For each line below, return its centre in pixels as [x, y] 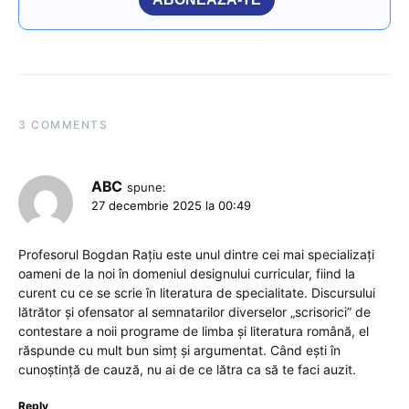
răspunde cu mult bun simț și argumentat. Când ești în [179, 350]
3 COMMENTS [63, 124]
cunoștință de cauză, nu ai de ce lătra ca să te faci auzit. [187, 369]
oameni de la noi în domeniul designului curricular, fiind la [187, 273]
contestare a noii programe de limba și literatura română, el [194, 330]
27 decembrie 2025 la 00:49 [171, 205]
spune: [146, 187]
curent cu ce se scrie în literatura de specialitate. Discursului [197, 292]
